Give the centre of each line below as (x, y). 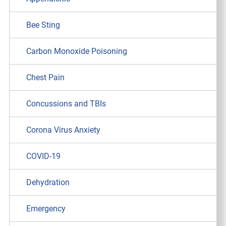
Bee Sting (43, 25)
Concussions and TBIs (66, 104)
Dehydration (48, 183)
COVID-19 (43, 156)
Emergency (46, 209)
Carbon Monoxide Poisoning (76, 51)
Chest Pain (45, 78)
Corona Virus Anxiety (63, 130)
